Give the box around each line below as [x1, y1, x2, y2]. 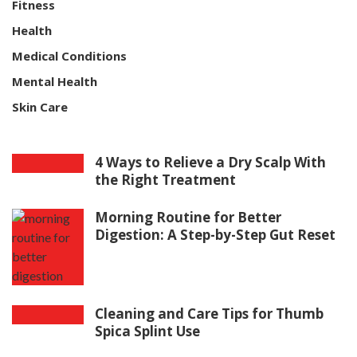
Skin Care [12, 99, 68, 116]
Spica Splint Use [95, 322, 200, 341]
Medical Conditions [12, 48, 127, 65]
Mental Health [12, 73, 97, 90]
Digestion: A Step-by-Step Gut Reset [95, 226, 335, 245]
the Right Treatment [95, 171, 236, 190]
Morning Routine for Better [95, 208, 281, 227]
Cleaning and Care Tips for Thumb [95, 304, 324, 324]
